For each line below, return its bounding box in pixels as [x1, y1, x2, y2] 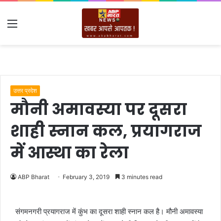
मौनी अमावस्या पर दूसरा [10, 98, 187, 120]
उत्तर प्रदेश [13, 87, 37, 94]
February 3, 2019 [63, 173, 110, 181]
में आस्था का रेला [10, 142, 129, 164]
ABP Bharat [18, 173, 49, 181]
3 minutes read [120, 173, 162, 181]
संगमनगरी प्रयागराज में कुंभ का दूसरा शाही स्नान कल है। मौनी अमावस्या [15, 207, 203, 216]
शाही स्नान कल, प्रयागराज [10, 120, 202, 142]
